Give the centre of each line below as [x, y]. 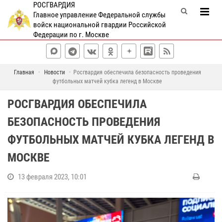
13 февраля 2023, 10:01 [52, 177]
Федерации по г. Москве [71, 35]
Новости [54, 72]
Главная [24, 72]
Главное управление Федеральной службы [99, 15]
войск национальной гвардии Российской [99, 25]
